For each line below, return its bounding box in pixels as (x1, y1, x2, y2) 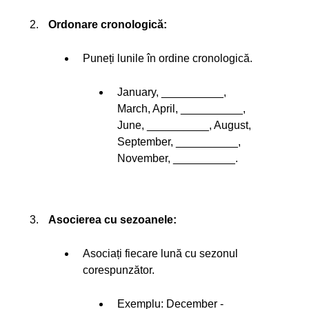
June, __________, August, (117, 119, 251, 132)
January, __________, (117, 86, 226, 99)
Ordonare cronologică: (48, 19, 167, 31)
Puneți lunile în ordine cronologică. (83, 52, 252, 65)
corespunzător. (83, 264, 154, 277)
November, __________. (117, 152, 238, 165)
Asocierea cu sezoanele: (48, 214, 177, 226)
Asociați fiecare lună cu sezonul (83, 248, 238, 260)
